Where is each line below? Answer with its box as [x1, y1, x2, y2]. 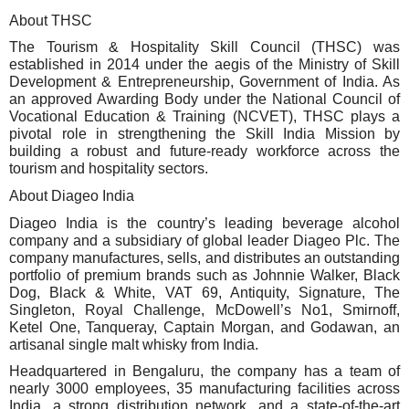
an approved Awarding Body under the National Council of [9, 91, 400, 108]
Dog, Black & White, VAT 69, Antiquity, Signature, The [9, 284, 400, 300]
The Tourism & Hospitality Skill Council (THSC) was [9, 39, 400, 56]
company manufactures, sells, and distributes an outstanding [9, 249, 400, 266]
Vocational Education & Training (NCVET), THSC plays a [9, 109, 400, 125]
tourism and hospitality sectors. [9, 161, 208, 177]
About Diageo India [9, 188, 134, 204]
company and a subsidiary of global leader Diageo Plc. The [9, 232, 400, 248]
